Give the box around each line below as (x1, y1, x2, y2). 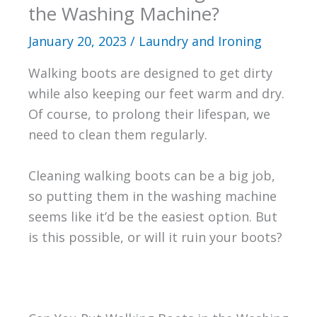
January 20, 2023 (28, 32, 130, 50)
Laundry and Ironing (138, 32, 262, 50)
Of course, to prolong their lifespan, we (28, 105, 270, 122)
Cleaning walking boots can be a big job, (28, 166, 275, 184)
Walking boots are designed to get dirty (28, 64, 272, 81)
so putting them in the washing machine (28, 187, 277, 204)
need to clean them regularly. (28, 125, 207, 143)
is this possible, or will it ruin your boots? (28, 228, 282, 246)
